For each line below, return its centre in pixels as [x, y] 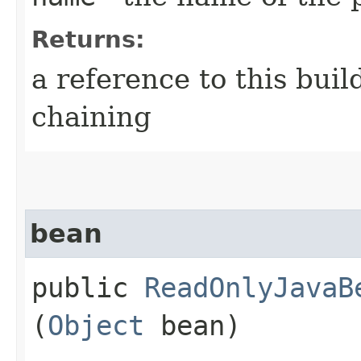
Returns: [88, 40]
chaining [91, 117]
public [88, 288]
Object [96, 326]
